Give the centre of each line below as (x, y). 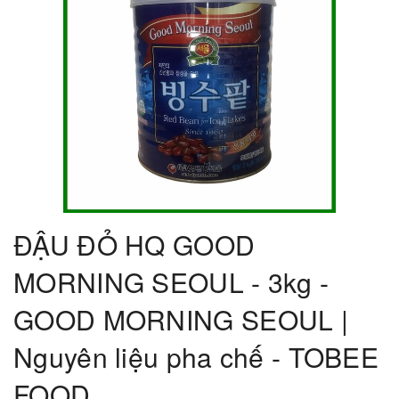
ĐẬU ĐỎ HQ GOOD (134, 244)
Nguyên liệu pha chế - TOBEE (196, 356)
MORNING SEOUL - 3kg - (171, 281)
